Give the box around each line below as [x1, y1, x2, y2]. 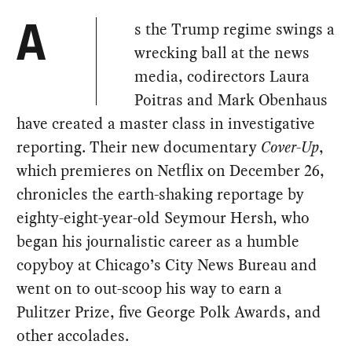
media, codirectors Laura [134, 65, 310, 88]
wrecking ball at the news [134, 42, 310, 64]
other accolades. [16, 324, 130, 347]
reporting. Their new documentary [16, 136, 262, 159]
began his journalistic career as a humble [16, 230, 300, 253]
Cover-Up [261, 136, 320, 159]
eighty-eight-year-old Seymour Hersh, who [16, 207, 310, 229]
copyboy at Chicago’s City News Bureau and [16, 254, 318, 277]
